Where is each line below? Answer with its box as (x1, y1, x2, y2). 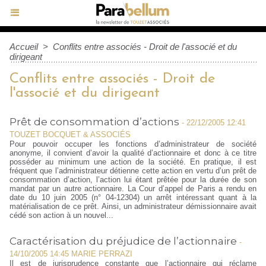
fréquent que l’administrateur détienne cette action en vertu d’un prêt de (9, 166, 256, 175)
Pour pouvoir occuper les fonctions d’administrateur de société (9, 140, 256, 148)
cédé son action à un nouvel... (9, 211, 113, 220)
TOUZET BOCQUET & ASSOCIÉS (9, 130, 131, 139)
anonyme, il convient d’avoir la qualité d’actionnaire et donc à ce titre (9, 148, 256, 157)
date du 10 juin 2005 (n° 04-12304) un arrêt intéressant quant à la (9, 193, 256, 202)
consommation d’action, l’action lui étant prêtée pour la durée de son (9, 175, 256, 184)
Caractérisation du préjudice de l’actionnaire (9, 235, 237, 247)
